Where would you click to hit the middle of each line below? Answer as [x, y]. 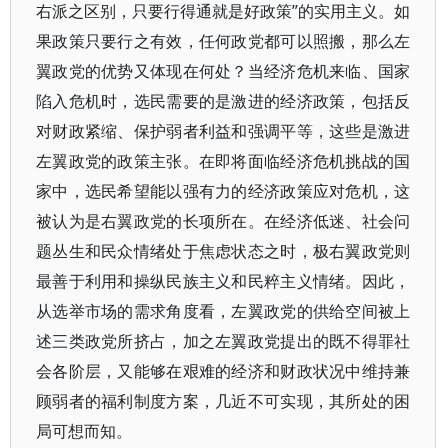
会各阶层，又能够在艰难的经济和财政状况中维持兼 [223, 371]
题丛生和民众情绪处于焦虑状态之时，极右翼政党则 [223, 251]
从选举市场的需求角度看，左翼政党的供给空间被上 [223, 311]
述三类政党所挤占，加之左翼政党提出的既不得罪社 [223, 341]
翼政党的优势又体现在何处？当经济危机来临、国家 [223, 71]
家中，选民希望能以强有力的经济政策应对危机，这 [223, 191]
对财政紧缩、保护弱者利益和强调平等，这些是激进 [223, 131]
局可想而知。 [84, 431]
